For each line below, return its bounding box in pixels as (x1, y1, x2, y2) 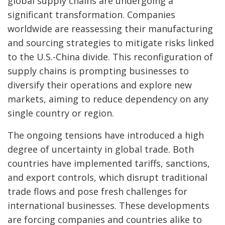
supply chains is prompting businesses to (8, 65, 189, 77)
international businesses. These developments (8, 199, 209, 211)
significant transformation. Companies (8, 9, 175, 21)
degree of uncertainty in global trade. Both (8, 143, 194, 155)
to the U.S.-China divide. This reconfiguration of (8, 51, 213, 63)
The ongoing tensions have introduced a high (8, 129, 204, 141)
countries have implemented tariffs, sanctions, (8, 157, 210, 169)
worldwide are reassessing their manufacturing (8, 23, 213, 35)
